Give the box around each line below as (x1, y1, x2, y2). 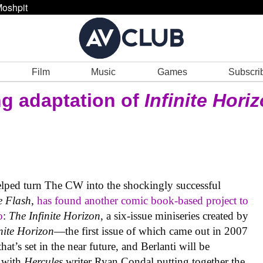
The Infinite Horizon (9, 210, 101, 222)
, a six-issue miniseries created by (100, 210, 249, 222)
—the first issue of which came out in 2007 (54, 225, 248, 238)
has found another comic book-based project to (37, 194, 249, 207)
